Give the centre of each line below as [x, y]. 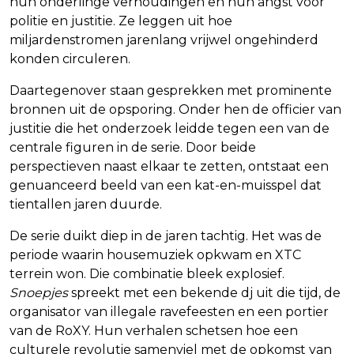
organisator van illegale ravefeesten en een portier [169, 311]
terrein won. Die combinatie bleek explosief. [147, 273]
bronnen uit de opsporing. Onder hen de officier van [175, 109]
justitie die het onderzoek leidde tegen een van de [169, 128]
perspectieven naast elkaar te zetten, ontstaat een [169, 166]
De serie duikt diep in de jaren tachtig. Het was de [166, 235]
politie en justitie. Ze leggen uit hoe [121, 21]
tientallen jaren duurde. [86, 204]
